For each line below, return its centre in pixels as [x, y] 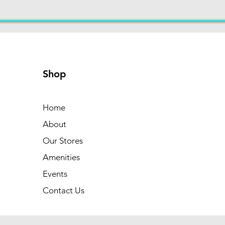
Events [55, 174]
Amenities [62, 157]
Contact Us [64, 190]
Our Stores [63, 141]
